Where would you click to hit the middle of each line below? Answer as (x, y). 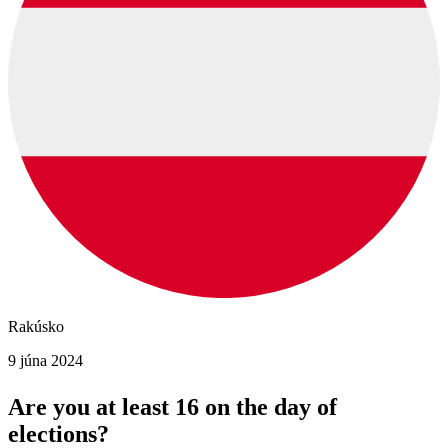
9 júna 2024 (45, 361)
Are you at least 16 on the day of (172, 407)
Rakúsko (36, 327)
